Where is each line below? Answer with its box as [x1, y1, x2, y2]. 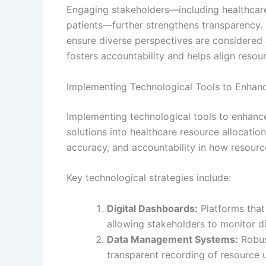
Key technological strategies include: [66, 172, 231, 184]
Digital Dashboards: [107, 202, 198, 214]
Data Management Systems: [107, 233, 238, 245]
